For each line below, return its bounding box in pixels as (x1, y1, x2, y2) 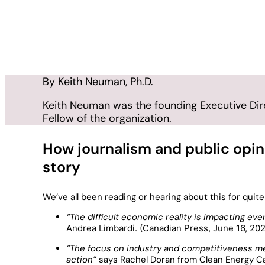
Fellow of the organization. (43, 111, 172, 125)
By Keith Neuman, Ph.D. (43, 75, 153, 88)
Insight (103, 53, 131, 64)
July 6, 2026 (43, 53, 93, 64)
